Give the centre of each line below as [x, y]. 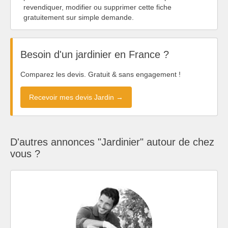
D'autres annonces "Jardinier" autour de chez [112, 142]
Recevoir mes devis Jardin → [76, 97]
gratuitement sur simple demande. [79, 17]
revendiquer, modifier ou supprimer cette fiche [97, 7]
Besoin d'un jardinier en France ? [95, 55]
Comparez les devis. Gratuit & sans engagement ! [101, 74]
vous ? [25, 153]
